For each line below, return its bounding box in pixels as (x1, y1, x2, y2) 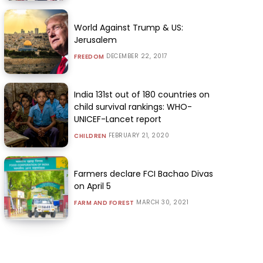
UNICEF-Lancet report (74, 113, 162, 126)
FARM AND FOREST (74, 198, 134, 208)
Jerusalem (74, 34, 117, 46)
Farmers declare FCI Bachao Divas (74, 168, 214, 180)
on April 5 (74, 180, 112, 193)
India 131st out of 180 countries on (74, 89, 210, 101)
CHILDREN (74, 131, 107, 141)
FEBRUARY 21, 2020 (108, 131, 170, 140)
